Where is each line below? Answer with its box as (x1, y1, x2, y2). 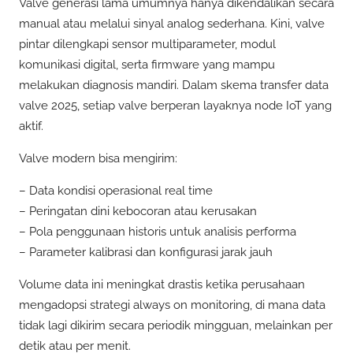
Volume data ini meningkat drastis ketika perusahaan (19, 277, 305, 292)
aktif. (19, 118, 43, 133)
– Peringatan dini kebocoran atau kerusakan (19, 204, 257, 219)
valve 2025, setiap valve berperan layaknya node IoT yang (19, 98, 332, 113)
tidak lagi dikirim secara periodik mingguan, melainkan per (19, 318, 333, 333)
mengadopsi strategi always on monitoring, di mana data (19, 298, 325, 313)
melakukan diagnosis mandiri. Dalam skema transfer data (19, 77, 329, 92)
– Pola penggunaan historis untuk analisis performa (19, 225, 296, 240)
